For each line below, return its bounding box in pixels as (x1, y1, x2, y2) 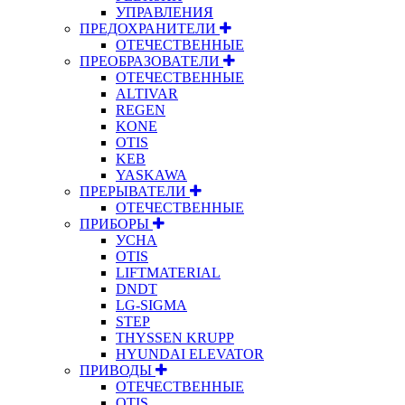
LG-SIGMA (116, 297, 187, 313)
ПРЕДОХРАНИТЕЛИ (80, 20, 220, 36)
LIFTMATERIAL (116, 264, 221, 280)
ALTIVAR (116, 85, 178, 101)
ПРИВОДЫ (80, 362, 155, 378)
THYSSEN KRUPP (116, 329, 234, 345)
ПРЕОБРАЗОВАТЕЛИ (80, 52, 223, 69)
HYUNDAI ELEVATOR (116, 345, 264, 362)
